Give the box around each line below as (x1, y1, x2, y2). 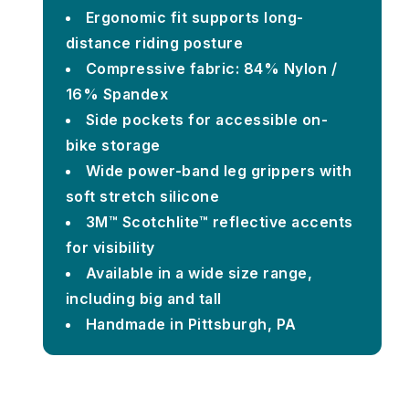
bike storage (65, 135, 161, 154)
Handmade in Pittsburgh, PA (85, 314, 297, 333)
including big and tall (65, 288, 222, 308)
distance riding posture (65, 33, 244, 52)
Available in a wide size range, (85, 263, 313, 282)
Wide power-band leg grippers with (85, 161, 352, 180)
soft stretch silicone (65, 186, 220, 205)
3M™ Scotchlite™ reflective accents (85, 212, 353, 231)
